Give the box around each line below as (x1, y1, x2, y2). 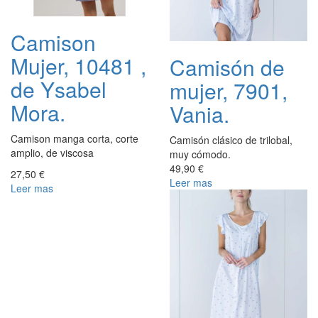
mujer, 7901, (170, 75, 287, 106)
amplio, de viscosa (11, 145, 94, 160)
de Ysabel (11, 73, 106, 104)
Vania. (170, 98, 229, 129)
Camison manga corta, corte (11, 131, 138, 146)
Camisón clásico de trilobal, (170, 132, 292, 147)
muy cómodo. (170, 146, 231, 161)
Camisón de (170, 51, 285, 82)
